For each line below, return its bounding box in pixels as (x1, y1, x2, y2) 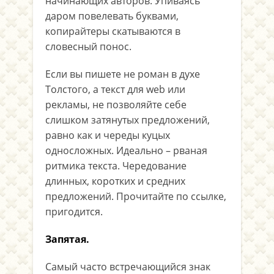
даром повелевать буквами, (45, 9, 179, 23)
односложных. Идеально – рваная (45, 144, 207, 157)
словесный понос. (45, 40, 131, 53)
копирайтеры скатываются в (45, 24, 180, 38)
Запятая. (45, 232, 89, 246)
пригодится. (45, 205, 103, 218)
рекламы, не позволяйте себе (45, 98, 187, 111)
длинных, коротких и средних (45, 174, 185, 188)
